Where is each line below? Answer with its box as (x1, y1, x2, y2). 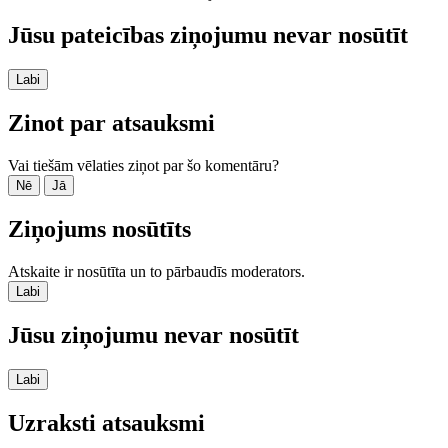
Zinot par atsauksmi (8, 110, 215, 137)
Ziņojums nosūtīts (8, 215, 191, 242)
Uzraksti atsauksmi (8, 409, 205, 436)
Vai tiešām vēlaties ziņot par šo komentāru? (8, 157, 279, 175)
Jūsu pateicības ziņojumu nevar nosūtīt (8, 22, 408, 49)
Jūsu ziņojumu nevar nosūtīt (8, 321, 299, 348)
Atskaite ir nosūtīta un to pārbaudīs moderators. (8, 262, 305, 280)
